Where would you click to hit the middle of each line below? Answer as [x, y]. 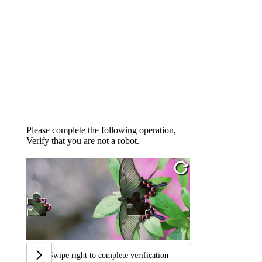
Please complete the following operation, [101, 130]
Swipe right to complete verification [109, 255]
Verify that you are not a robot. [82, 141]
